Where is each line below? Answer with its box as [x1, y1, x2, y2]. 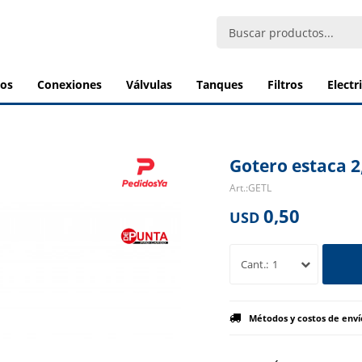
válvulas [133, 77, 172, 92]
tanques [203, 77, 243, 92]
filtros [274, 77, 303, 92]
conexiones [44, 77, 102, 92]
